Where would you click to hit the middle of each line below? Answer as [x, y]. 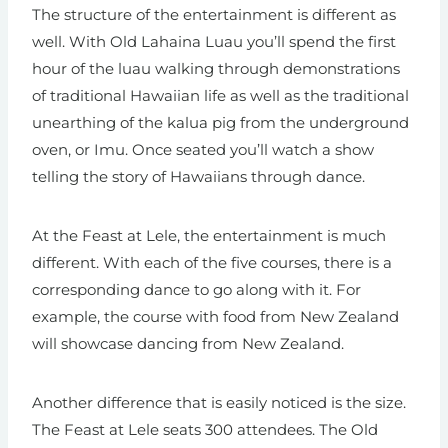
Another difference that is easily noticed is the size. [219, 403]
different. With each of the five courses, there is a [212, 263]
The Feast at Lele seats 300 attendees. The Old [205, 430]
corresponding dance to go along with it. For [196, 290]
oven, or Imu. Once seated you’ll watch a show [203, 150]
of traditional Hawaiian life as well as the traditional [220, 96]
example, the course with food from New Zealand [215, 317]
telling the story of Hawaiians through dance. [198, 177]
